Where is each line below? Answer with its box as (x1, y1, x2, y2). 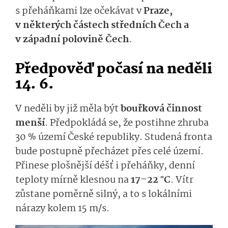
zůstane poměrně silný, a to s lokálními (15, 187, 192, 203)
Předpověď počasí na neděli (15, 58, 212, 81)
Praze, (144, 4, 173, 19)
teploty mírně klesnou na (15, 173, 131, 188)
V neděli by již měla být (15, 101, 121, 117)
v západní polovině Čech (15, 32, 129, 48)
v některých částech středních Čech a (15, 18, 189, 34)
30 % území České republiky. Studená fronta (15, 130, 212, 146)
